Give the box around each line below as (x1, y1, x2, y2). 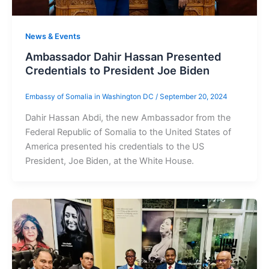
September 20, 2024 (159, 92, 228, 101)
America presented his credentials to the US (25, 141, 204, 153)
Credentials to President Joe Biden (25, 64, 210, 77)
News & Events (25, 31, 80, 41)
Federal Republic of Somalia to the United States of (25, 127, 231, 138)
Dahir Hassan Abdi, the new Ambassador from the (25, 112, 231, 124)
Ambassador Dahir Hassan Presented (25, 50, 221, 64)
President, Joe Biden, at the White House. (25, 156, 194, 167)
